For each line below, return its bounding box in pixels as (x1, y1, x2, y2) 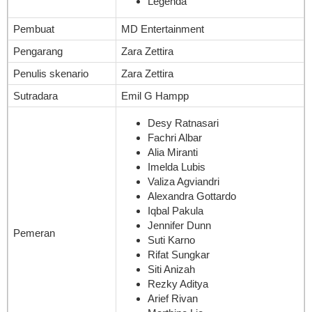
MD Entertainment (121, 22, 204, 35)
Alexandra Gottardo (147, 190, 236, 203)
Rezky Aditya (147, 278, 208, 290)
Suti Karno (147, 234, 195, 247)
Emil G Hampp (121, 89, 189, 102)
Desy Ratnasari (147, 117, 219, 130)
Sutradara (13, 89, 58, 102)
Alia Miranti (147, 146, 198, 159)
